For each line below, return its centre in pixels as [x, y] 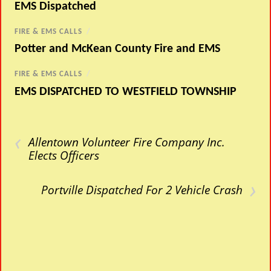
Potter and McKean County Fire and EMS [118, 49]
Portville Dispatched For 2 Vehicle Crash [142, 189]
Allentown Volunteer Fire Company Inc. [127, 142]
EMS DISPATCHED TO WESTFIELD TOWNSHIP [126, 92]
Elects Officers [64, 155]
